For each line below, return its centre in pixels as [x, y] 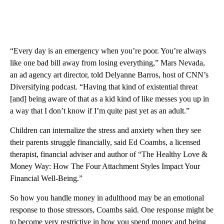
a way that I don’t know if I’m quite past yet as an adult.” [100, 111]
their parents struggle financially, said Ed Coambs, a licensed [105, 142]
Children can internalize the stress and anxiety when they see [105, 130]
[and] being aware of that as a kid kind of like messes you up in [109, 99]
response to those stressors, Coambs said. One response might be [112, 210]
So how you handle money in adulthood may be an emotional [107, 198]
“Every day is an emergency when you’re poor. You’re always [108, 51]
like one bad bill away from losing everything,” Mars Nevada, [107, 63]
